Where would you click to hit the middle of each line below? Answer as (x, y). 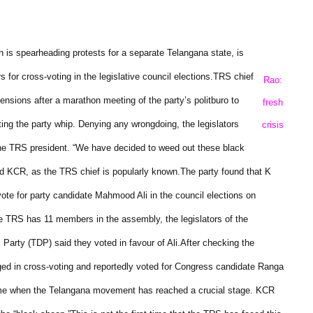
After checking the (217, 243)
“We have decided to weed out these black (159, 148)
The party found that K (226, 172)
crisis (273, 125)
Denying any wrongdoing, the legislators (159, 124)
